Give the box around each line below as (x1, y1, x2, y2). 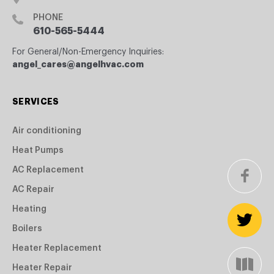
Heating (12, 204, 46, 213)
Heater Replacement (12, 243, 102, 253)
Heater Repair (12, 263, 72, 272)
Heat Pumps (12, 146, 64, 155)
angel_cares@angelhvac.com (12, 59, 144, 68)
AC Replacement (12, 165, 84, 174)
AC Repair (12, 185, 54, 194)
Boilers (12, 224, 42, 233)
